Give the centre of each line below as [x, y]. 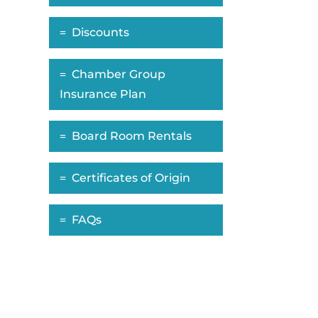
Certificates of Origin [131, 178]
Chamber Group [118, 75]
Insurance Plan [103, 94]
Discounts [100, 33]
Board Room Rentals [131, 136]
